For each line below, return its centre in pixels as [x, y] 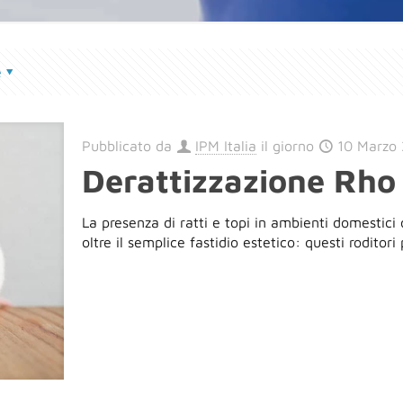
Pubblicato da [130, 146]
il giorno [290, 146]
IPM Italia [226, 146]
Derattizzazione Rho [239, 181]
